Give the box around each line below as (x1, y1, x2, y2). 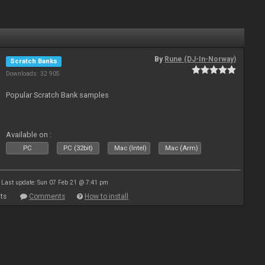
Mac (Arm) (165, 144, 199, 152)
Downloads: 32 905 (6, 70, 60, 77)
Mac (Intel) (114, 144, 147, 152)
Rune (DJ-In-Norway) (164, 55, 237, 63)
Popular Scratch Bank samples (6, 91, 109, 99)
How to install (85, 192, 128, 201)
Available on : (6, 130, 52, 139)
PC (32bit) (63, 144, 93, 152)
